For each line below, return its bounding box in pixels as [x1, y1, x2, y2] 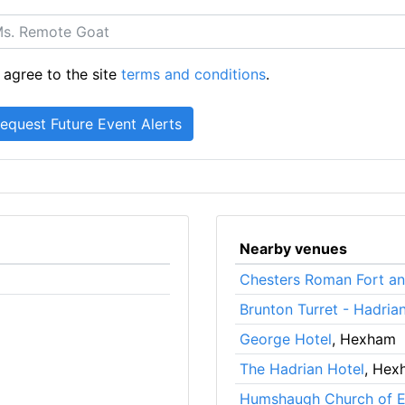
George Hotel [239, 329, 332, 348]
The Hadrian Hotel [239, 359, 364, 378]
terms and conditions [121, 64, 267, 83]
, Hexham [331, 329, 396, 348]
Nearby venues [239, 239, 347, 258]
